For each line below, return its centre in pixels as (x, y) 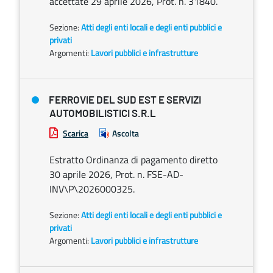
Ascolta (126, 133)
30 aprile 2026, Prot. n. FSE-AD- (116, 174)
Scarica (76, 133)
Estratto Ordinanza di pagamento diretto (133, 160)
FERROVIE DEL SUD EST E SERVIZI (125, 100)
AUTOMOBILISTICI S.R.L (103, 114)
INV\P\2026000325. (92, 189)
